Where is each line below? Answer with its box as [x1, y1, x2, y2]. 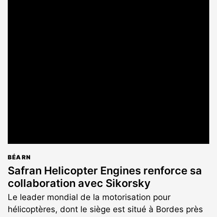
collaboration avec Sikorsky [8, 177, 151, 190]
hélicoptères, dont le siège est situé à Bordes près [8, 204, 203, 215]
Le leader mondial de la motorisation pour [8, 192, 170, 202]
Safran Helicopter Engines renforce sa [8, 164, 202, 177]
